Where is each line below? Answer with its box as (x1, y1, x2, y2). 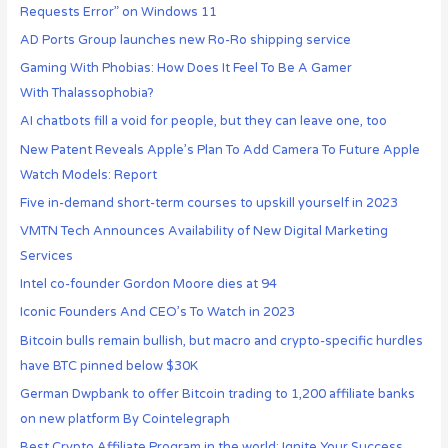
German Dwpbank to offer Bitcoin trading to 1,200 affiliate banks (19, 385, 415, 402)
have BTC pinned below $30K (19, 357, 198, 374)
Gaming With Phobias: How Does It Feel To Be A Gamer (19, 60, 352, 77)
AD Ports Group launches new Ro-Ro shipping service (19, 32, 351, 49)
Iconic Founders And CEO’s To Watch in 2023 (19, 304, 295, 321)
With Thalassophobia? (19, 85, 154, 102)
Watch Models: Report (19, 166, 157, 183)
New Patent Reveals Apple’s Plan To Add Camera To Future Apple (19, 141, 420, 158)
